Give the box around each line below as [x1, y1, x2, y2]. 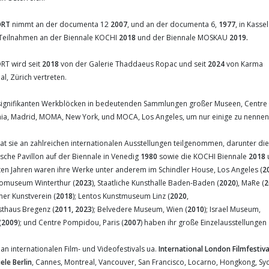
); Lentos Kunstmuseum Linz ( [73, 191, 170, 201]
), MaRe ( [236, 178, 264, 188]
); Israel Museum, [204, 204, 261, 214]
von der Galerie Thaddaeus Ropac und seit [59, 59, 208, 69]
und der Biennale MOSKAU [136, 32, 229, 43]
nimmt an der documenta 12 [12, 19, 110, 29]
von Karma [226, 59, 263, 69]
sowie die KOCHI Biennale [157, 151, 249, 162]
